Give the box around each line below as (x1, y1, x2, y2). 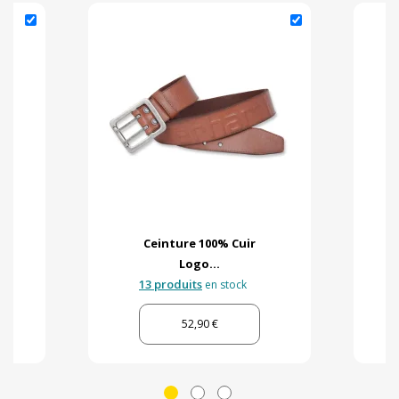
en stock (202, 277, 247, 293)
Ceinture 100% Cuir (143, 235, 256, 252)
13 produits (139, 276, 202, 293)
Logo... (179, 256, 220, 273)
